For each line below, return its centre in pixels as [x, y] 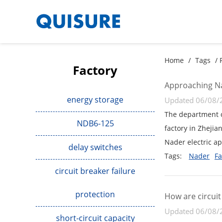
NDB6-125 [95, 123]
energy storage [95, 99]
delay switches [95, 147]
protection [95, 194]
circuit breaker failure [95, 171]
